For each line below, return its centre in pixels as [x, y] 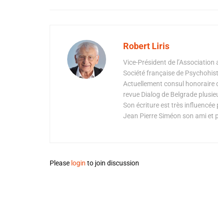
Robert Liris [146, 46]
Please [60, 163]
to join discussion [112, 163]
